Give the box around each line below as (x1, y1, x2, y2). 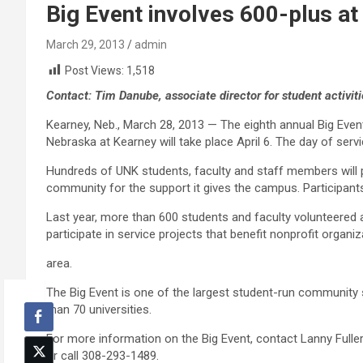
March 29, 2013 (46, 38, 125, 51)
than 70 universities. (46, 302, 152, 318)
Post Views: (65, 64, 124, 77)
